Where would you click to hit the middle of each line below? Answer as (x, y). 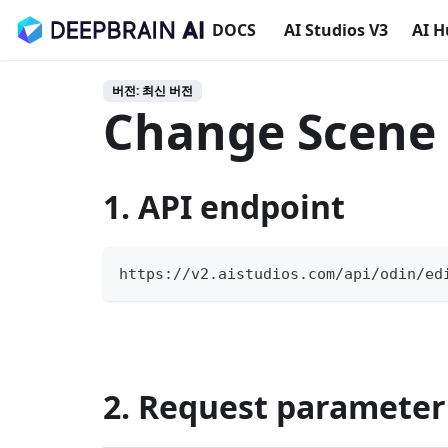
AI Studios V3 (335, 30)
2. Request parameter (274, 406)
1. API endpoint (224, 206)
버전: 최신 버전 (152, 90)
